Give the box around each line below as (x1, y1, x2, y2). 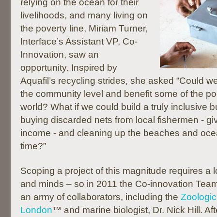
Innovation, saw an (20, 49, 99, 60)
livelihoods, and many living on (20, 10, 148, 20)
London (20, 205, 52, 215)
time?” (20, 141, 46, 151)
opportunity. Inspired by (20, 62, 117, 73)
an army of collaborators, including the (20, 192, 181, 202)
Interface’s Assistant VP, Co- (20, 36, 138, 46)
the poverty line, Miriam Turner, (20, 23, 148, 33)
